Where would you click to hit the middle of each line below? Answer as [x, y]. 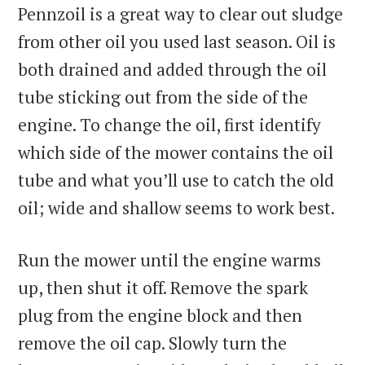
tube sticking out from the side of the [163, 97]
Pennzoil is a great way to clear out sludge [181, 14]
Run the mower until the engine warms [170, 260]
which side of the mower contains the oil [176, 153]
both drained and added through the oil [173, 70]
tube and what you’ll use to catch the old [176, 180]
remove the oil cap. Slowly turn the [153, 343]
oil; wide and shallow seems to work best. [177, 208]
